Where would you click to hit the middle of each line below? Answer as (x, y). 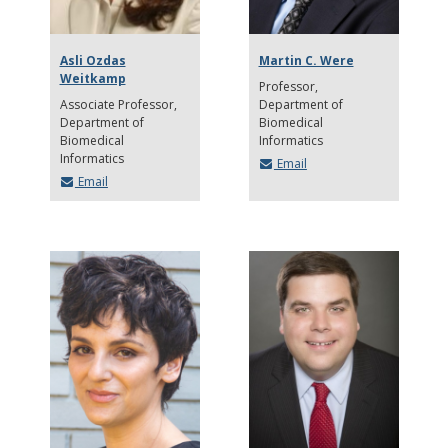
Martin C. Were (306, 60)
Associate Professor (118, 104)
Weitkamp (92, 78)
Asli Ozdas (92, 60)
